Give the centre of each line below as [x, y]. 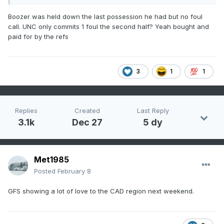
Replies [26, 111]
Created [87, 111]
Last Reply [153, 111]
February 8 [74, 171]
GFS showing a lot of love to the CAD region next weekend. [103, 191]
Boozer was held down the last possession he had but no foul [105, 16]
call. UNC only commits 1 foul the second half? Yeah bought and [108, 26]
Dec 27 [87, 122]
